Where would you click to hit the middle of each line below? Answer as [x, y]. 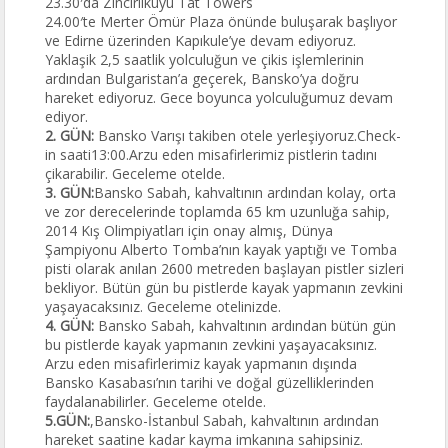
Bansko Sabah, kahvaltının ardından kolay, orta [245, 192]
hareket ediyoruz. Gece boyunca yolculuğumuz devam [219, 97]
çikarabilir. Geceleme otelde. [135, 173]
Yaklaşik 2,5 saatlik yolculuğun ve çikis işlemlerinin [205, 59]
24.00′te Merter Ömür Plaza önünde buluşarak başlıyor [221, 21]
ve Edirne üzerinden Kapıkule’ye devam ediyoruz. [201, 40]
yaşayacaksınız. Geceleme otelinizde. [163, 306]
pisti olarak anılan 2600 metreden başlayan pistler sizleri [225, 268]
